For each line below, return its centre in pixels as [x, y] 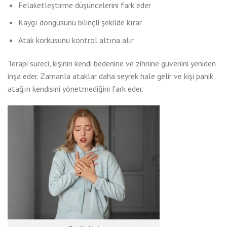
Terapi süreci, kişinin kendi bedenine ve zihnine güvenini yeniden [112, 63]
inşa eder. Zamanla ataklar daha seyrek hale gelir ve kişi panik [110, 76]
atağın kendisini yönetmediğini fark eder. [75, 88]
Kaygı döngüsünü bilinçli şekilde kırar [80, 23]
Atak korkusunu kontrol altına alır [76, 40]
